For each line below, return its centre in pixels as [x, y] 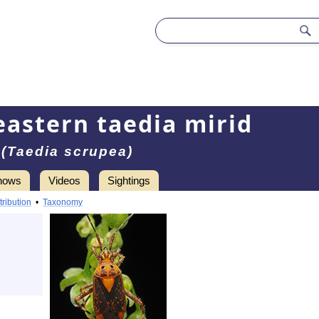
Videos [64, 181]
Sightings [129, 181]
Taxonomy [63, 202]
